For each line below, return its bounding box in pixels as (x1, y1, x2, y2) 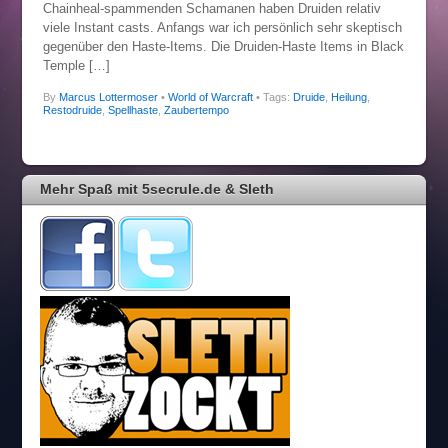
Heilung (330, 90, 367, 103)
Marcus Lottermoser (58, 90, 158, 103)
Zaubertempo (163, 103, 229, 116)
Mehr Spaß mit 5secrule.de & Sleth (40, 180, 275, 197)
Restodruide (42, 103, 102, 116)
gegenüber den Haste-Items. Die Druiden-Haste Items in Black (42, 39, 404, 55)
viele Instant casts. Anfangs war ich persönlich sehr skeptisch (42, 20, 402, 36)
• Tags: (255, 90, 293, 103)
